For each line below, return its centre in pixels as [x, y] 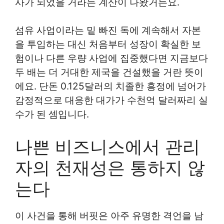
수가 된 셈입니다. [52, 114]
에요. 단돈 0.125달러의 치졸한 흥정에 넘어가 [110, 86]
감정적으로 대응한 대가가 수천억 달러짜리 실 [111, 100]
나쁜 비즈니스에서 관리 [107, 146]
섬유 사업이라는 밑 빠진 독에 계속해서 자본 [108, 30]
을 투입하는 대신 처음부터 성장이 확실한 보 [108, 44]
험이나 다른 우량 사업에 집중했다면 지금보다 [111, 58]
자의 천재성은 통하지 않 [110, 167]
